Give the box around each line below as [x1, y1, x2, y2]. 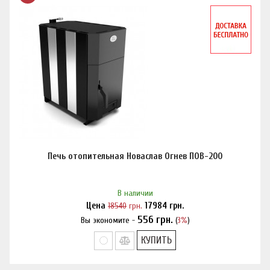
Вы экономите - [80, 215, 137, 225]
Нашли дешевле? [105, 216, 165, 226]
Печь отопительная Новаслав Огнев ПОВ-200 [48, 151, 222, 162]
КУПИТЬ [140, 234, 172, 246]
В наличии [117, 188, 153, 198]
